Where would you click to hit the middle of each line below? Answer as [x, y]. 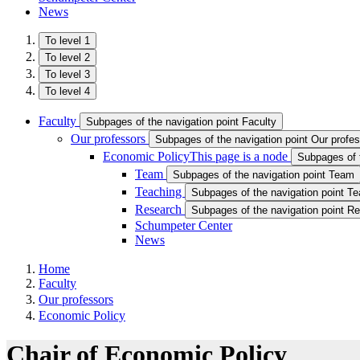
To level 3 [67, 74]
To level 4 [67, 91]
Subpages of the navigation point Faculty [181, 122]
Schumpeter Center [184, 225]
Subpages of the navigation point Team [264, 175]
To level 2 [67, 57]
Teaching [160, 192]
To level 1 [67, 41]
